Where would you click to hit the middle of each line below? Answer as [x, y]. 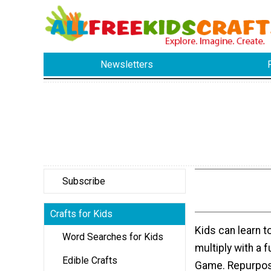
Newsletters [127, 65]
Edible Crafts [90, 260]
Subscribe [84, 181]
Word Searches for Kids [113, 237]
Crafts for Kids [81, 214]
